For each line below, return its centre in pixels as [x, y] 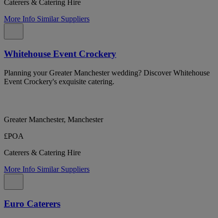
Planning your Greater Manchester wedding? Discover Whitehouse [107, 73]
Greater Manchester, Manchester [54, 119]
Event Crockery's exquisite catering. [59, 81]
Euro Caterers [32, 204]
